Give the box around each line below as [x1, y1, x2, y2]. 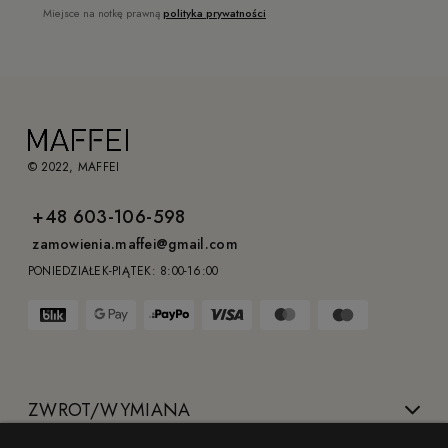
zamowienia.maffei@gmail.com [32, 234, 238, 255]
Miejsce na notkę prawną [43, 5, 163, 22]
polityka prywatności [163, 5, 266, 22]
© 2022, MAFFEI [28, 157, 120, 176]
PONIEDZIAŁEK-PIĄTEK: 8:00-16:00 [28, 261, 219, 280]
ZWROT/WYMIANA [28, 396, 191, 423]
